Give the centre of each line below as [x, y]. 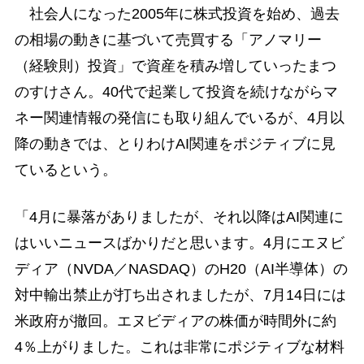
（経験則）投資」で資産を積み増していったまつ [175, 66]
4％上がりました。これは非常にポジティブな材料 [179, 347]
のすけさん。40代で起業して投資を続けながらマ [176, 92]
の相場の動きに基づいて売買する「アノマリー [168, 40]
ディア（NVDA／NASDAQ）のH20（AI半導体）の [181, 269]
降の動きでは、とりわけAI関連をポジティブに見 [175, 144]
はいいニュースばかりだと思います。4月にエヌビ [179, 243]
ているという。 [65, 170]
